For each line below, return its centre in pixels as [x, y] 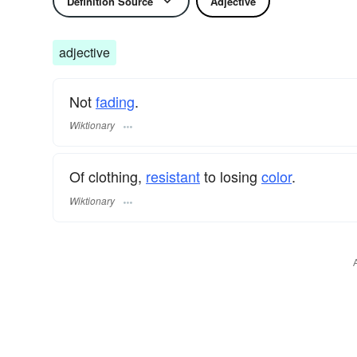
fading [115, 101]
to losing [231, 177]
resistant [173, 177]
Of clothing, [108, 177]
